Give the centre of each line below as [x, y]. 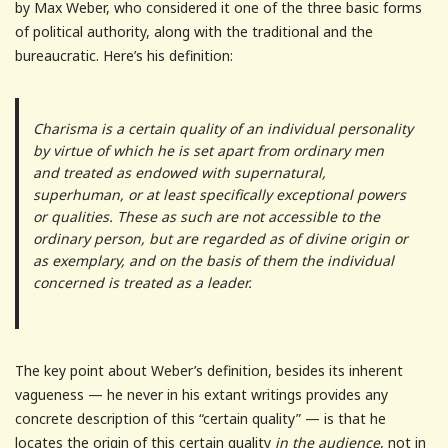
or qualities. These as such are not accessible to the [206, 216]
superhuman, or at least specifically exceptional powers [219, 194]
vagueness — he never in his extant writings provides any [201, 394]
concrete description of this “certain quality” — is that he [200, 418]
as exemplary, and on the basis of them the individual [213, 260]
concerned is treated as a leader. [142, 282]
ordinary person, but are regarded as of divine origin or [220, 238]
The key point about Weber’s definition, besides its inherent [209, 370]
